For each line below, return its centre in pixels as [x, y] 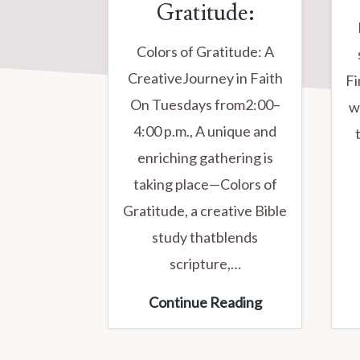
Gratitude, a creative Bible [205, 210]
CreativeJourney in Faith [205, 78]
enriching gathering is [205, 157]
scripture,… [205, 263]
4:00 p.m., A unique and [205, 131]
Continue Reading [205, 302]
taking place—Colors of [205, 184]
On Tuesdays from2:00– [205, 104]
